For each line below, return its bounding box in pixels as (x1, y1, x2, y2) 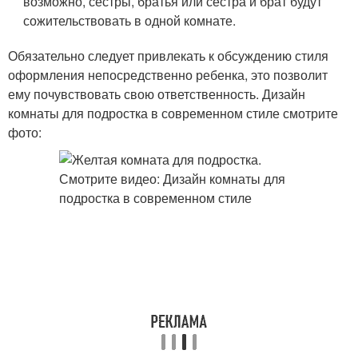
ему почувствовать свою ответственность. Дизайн (8, 85, 305, 103)
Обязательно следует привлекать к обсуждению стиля (8, 46, 328, 65)
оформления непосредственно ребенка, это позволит (8, 66, 328, 84)
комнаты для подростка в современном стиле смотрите (8, 104, 338, 122)
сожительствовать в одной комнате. (23, 11, 237, 30)
